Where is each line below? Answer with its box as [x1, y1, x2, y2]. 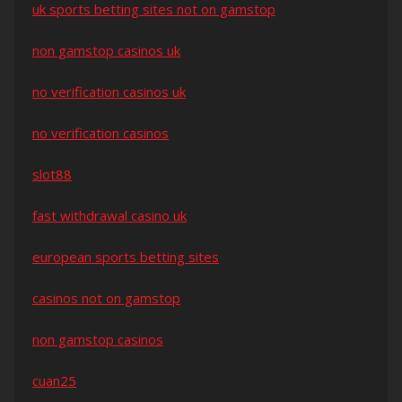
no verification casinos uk [32, 83, 186, 101]
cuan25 [32, 371, 76, 390]
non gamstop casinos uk [32, 41, 180, 60]
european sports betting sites [32, 248, 219, 267]
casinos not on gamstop [32, 289, 180, 308]
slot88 [32, 165, 72, 184]
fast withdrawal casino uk [32, 206, 187, 225]
